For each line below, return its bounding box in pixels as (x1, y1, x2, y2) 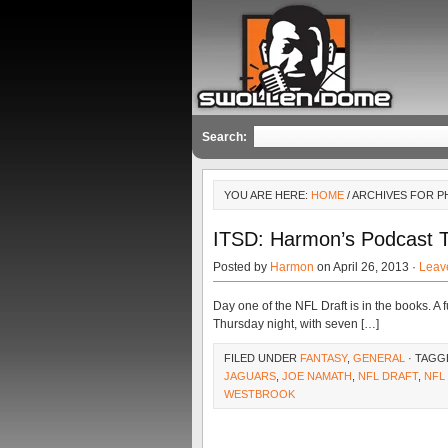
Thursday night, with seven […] (213, 317, 379, 331)
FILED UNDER (224, 352, 300, 364)
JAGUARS (224, 370, 276, 382)
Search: (202, 130, 247, 144)
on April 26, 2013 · (314, 260, 419, 274)
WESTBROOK (224, 388, 295, 400)
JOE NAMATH (282, 370, 352, 382)
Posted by (213, 260, 270, 274)
